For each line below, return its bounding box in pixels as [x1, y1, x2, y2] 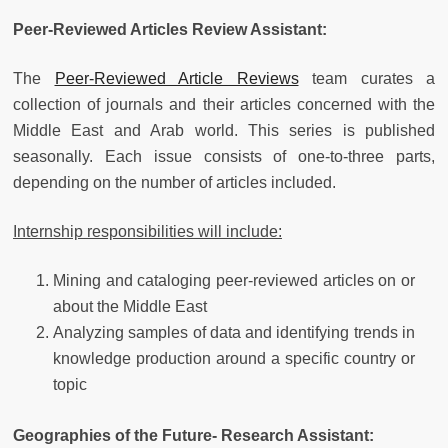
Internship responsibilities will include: [13, 222, 282, 240]
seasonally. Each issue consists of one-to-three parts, [13, 147, 435, 165]
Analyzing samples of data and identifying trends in [53, 323, 415, 341]
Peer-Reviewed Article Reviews [54, 69, 299, 87]
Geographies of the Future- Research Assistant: [13, 426, 374, 444]
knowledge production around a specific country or [53, 349, 415, 367]
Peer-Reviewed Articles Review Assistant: [13, 20, 327, 38]
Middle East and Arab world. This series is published [13, 121, 435, 139]
